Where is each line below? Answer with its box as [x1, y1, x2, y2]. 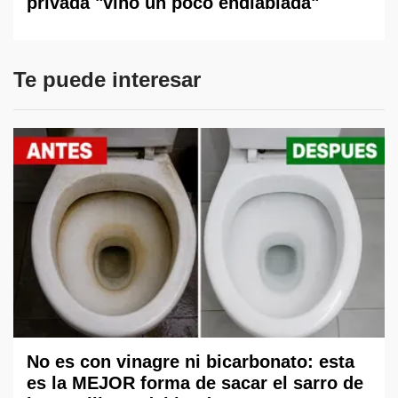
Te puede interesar [13, 68, 201, 92]
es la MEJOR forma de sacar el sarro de [27, 372, 363, 393]
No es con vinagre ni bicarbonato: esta [27, 351, 354, 371]
